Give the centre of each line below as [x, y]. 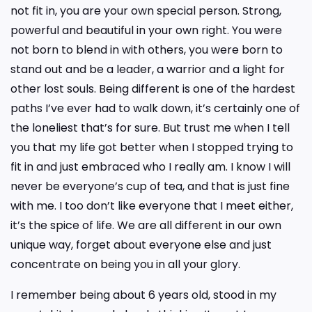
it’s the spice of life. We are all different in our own [146, 225]
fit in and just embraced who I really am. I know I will [150, 166]
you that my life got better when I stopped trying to [152, 147]
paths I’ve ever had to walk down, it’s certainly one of [155, 108]
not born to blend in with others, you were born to [147, 49]
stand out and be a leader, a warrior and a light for [148, 69]
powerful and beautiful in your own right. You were [146, 30]
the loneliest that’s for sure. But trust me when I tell [150, 127]
